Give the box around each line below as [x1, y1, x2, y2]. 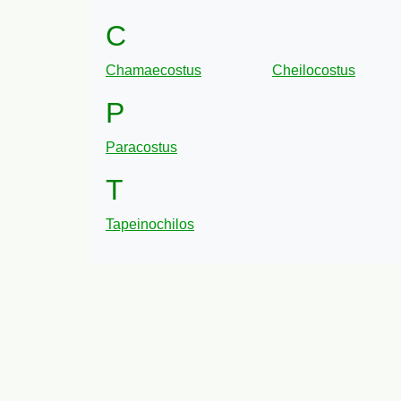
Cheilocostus [272, 63, 355, 78]
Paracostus [106, 140, 177, 155]
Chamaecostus [106, 63, 201, 78]
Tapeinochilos [106, 217, 194, 232]
